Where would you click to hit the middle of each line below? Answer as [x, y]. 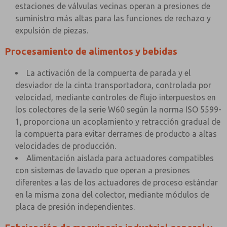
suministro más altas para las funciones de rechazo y [113, 18]
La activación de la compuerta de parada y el [108, 73]
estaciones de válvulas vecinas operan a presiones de [113, 6]
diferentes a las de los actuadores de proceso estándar [117, 182]
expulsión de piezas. [52, 30]
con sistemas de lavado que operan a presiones [103, 170]
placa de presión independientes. [75, 207]
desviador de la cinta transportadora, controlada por [113, 85]
